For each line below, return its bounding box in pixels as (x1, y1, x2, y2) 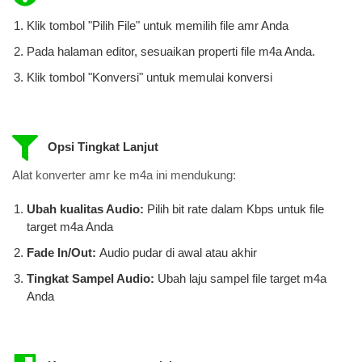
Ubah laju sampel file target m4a (158, 271, 326, 286)
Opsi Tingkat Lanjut (44, 139, 158, 154)
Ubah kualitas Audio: (27, 202, 147, 217)
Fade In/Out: (27, 246, 99, 260)
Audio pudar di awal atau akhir (99, 246, 257, 260)
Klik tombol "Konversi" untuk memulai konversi (27, 69, 272, 84)
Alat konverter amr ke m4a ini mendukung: (12, 168, 236, 183)
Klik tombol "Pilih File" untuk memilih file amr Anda (27, 18, 288, 32)
